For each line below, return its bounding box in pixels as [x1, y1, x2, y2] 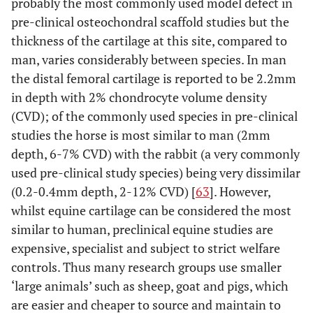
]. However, [210, 183, 270, 200]
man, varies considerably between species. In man [11, 51, 286, 68]
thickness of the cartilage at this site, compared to [11, 32, 287, 49]
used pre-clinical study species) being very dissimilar [11, 164, 300, 181]
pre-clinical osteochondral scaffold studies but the [11, 13, 289, 30]
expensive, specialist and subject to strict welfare [11, 240, 280, 256]
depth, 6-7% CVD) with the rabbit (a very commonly [11, 145, 300, 162]
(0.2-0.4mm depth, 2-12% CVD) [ [11, 183, 196, 200]
